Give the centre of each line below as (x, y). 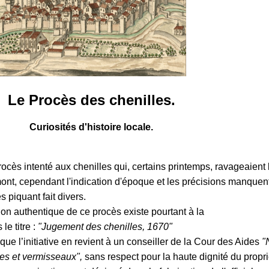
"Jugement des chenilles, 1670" (105, 226)
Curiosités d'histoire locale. (91, 127)
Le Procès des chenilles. (91, 100)
